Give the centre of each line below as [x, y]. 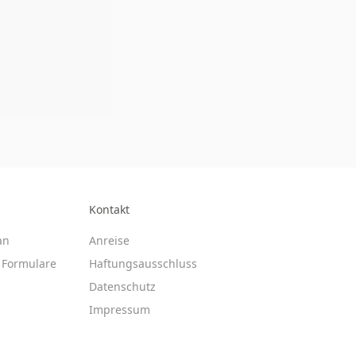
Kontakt [109, 209]
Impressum [120, 310]
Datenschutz [122, 286]
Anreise [109, 240]
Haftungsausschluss [143, 263]
